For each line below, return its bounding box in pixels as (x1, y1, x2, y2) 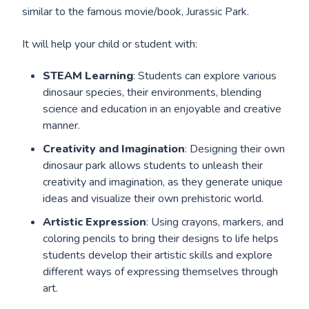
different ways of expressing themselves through (43, 264, 279, 280)
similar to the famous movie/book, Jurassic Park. (22, 4, 250, 20)
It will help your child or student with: (22, 37, 198, 52)
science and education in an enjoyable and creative (43, 101, 282, 117)
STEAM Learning (43, 68, 134, 84)
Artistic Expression (43, 215, 147, 230)
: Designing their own (185, 141, 286, 157)
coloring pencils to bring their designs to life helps (43, 231, 279, 247)
